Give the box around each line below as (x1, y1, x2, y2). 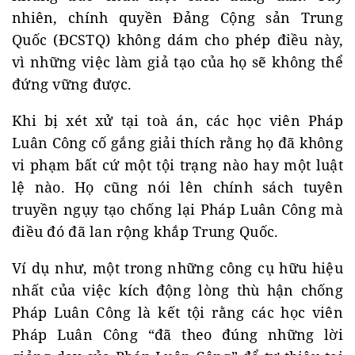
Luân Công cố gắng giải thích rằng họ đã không (12, 133, 343, 152)
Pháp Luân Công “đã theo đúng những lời (12, 325, 343, 344)
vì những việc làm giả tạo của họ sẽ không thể (12, 52, 343, 71)
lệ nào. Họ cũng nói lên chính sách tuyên (12, 177, 343, 197)
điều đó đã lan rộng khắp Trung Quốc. (12, 222, 279, 241)
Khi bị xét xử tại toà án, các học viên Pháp (12, 111, 343, 130)
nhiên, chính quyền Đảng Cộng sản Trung (12, 8, 343, 27)
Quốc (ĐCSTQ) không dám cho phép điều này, (12, 30, 343, 49)
